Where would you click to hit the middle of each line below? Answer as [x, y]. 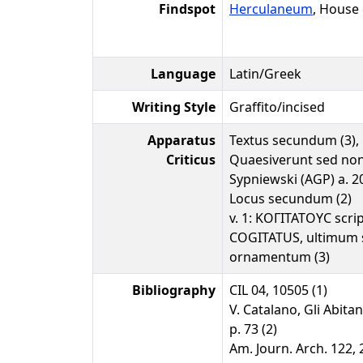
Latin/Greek [265, 74]
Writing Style [174, 107]
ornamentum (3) [280, 257]
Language [183, 74]
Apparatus [181, 140]
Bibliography [174, 290]
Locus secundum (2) [290, 199]
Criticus [191, 160]
